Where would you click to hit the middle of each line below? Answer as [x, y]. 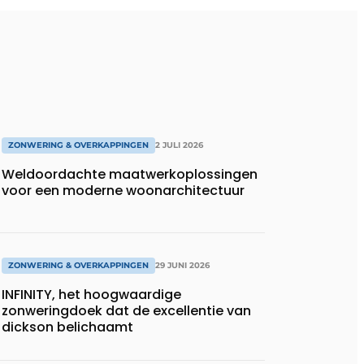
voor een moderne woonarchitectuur [123, 191]
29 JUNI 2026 [182, 265]
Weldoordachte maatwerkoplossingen [130, 175]
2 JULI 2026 [179, 145]
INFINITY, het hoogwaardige [91, 294]
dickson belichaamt [67, 327]
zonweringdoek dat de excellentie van [126, 310]
